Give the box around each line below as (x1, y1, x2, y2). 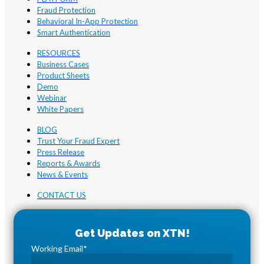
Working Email (31, 243, 83, 254)
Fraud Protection (37, 5, 95, 15)
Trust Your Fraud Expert (37, 136, 120, 146)
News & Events (37, 170, 88, 180)
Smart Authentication (37, 28, 110, 38)
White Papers (37, 104, 84, 114)
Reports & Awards (37, 159, 100, 169)
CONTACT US (37, 190, 86, 200)
